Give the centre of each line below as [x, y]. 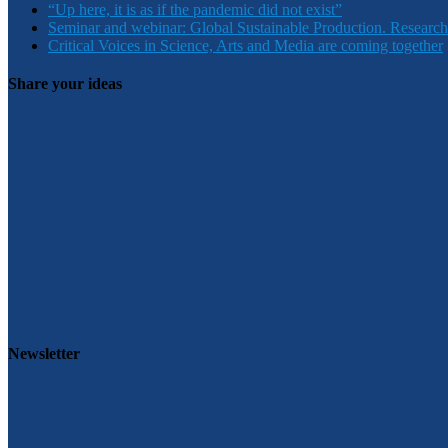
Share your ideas [65, 83]
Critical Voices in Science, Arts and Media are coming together [245, 45]
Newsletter [44, 354]
